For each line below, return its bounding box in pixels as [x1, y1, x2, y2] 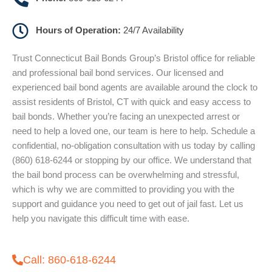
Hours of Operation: [35, 25, 123, 35]
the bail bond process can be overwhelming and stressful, [12, 169, 239, 180]
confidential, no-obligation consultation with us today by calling [12, 140, 255, 151]
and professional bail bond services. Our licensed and [12, 67, 223, 78]
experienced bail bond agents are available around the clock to [12, 81, 257, 92]
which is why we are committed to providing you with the [12, 183, 234, 194]
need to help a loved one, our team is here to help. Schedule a [12, 125, 255, 136]
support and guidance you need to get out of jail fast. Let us [12, 198, 243, 209]
